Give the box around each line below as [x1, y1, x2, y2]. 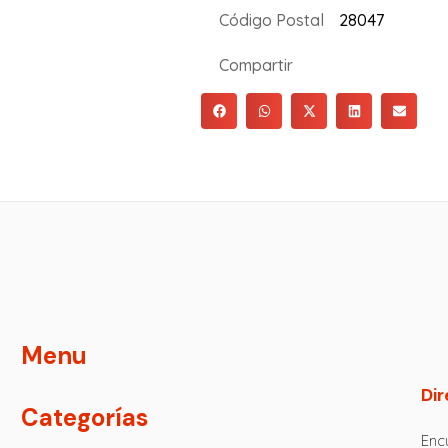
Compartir [218, 55, 293, 75]
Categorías [20, 402, 148, 434]
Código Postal [218, 10, 324, 30]
